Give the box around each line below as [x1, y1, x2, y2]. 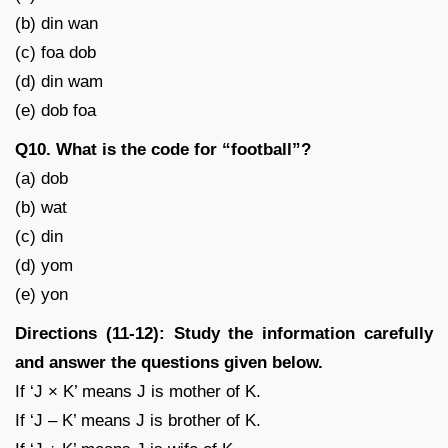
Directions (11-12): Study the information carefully [15, 323, 433, 343]
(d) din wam [15, 71, 103, 91]
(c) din [15, 226, 63, 246]
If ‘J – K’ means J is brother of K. [15, 410, 261, 430]
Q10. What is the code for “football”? [15, 139, 311, 159]
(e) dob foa [15, 100, 96, 120]
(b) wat [15, 197, 67, 217]
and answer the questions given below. [15, 352, 323, 372]
